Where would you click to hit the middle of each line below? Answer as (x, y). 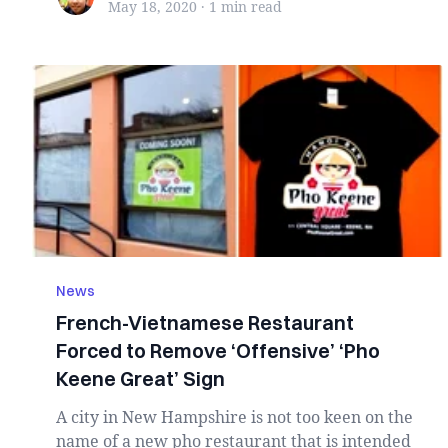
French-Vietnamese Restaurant (205, 322)
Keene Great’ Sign (140, 378)
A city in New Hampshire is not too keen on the (234, 417)
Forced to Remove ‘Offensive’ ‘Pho (218, 350)
